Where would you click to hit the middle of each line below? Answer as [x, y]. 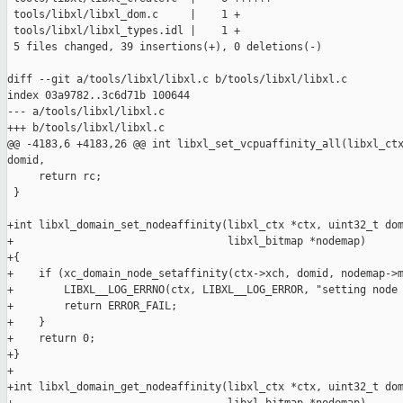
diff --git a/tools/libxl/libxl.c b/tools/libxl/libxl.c [177, 80]
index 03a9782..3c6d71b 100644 [99, 96]
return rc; [54, 177]
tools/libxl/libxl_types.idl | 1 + [124, 31]
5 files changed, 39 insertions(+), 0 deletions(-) [165, 47]
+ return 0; [51, 339]
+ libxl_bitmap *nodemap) [187, 242]
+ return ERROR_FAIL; [92, 306]
